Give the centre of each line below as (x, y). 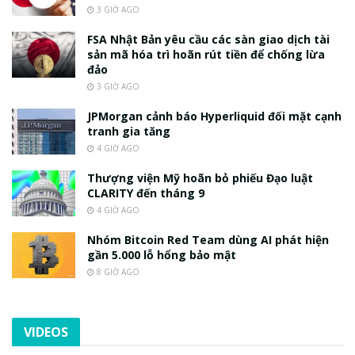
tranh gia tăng (129, 132)
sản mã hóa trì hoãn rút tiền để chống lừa (206, 55)
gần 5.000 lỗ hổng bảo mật (162, 255)
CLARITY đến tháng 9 (146, 193)
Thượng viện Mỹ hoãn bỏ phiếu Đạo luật (200, 178)
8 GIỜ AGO (117, 272)
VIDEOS (46, 332)
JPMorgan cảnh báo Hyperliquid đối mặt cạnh (214, 116)
